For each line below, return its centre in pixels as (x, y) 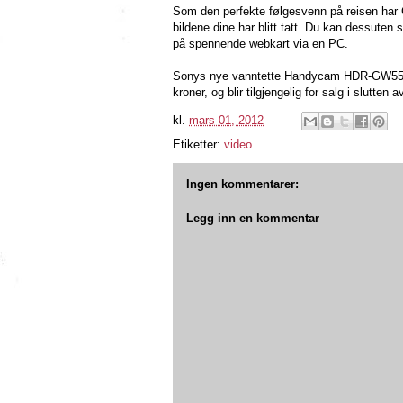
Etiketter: (198, 144)
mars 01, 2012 (226, 121)
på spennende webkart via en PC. (260, 44)
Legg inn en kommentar (253, 218)
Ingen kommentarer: (242, 184)
